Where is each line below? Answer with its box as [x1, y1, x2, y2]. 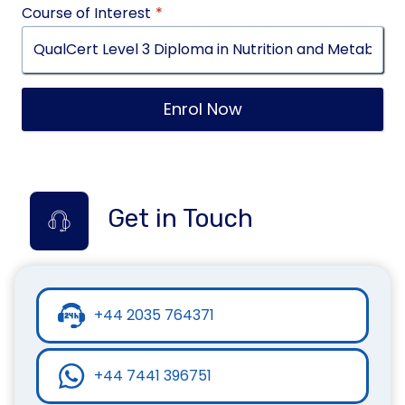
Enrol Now [163, 97, 242, 120]
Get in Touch [108, 202, 253, 233]
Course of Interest [22, 2, 151, 24]
